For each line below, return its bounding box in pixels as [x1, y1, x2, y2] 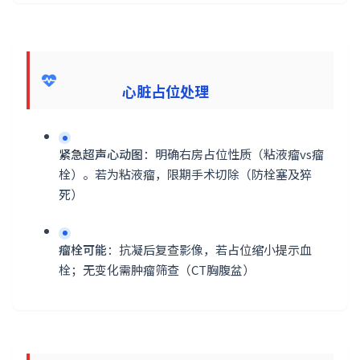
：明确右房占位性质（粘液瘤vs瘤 [143, 145, 324, 162]
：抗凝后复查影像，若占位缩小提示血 [107, 240, 312, 258]
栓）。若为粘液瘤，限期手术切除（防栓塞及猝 [59, 166, 312, 182]
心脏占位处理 [61, 80, 209, 101]
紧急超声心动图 [59, 145, 143, 162]
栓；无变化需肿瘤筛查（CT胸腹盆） [59, 260, 255, 278]
